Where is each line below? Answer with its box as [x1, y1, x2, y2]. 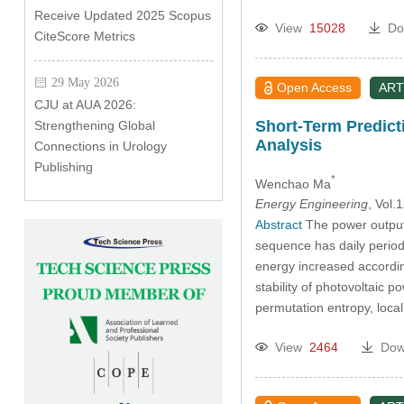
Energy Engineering [254, 197, 368, 212]
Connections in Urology [33, 139, 167, 153]
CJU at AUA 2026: [33, 97, 136, 112]
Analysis [254, 135, 322, 154]
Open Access [277, 79, 353, 95]
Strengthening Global [33, 118, 155, 133]
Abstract [254, 217, 302, 233]
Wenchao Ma [254, 176, 331, 191]
